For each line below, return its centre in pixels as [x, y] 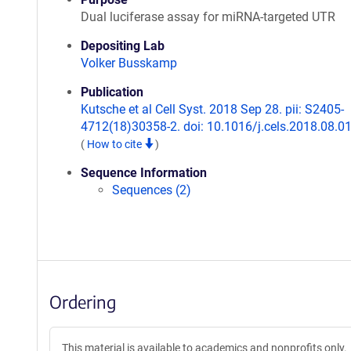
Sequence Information [144, 173]
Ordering [83, 302]
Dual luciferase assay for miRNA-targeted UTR [208, 17]
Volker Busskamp [129, 63]
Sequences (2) [152, 190]
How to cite [116, 144]
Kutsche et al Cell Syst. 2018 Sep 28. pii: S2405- [212, 109]
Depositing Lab [123, 46]
